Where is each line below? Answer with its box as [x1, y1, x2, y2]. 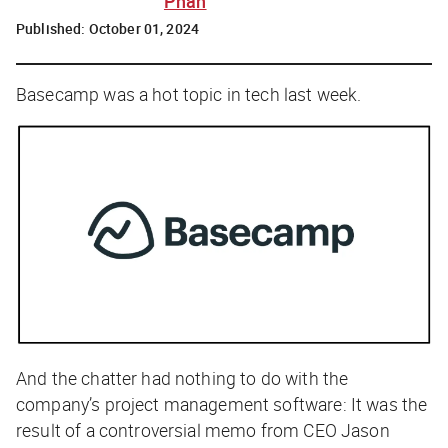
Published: [16, 18, 89, 38]
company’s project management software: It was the [16, 392, 428, 417]
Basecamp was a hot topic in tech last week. [16, 81, 362, 106]
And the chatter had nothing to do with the [16, 366, 349, 391]
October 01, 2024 [88, 18, 200, 38]
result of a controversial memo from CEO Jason [16, 418, 390, 443]
